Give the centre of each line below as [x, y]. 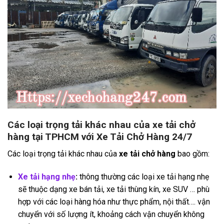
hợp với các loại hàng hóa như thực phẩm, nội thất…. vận [114, 201]
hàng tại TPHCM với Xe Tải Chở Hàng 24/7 [100, 136]
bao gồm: [192, 154]
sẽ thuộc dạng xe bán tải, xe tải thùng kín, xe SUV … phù [113, 189]
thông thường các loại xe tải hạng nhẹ [143, 176]
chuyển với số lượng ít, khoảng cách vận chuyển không [111, 214]
